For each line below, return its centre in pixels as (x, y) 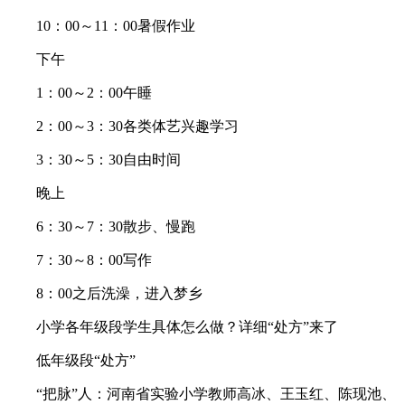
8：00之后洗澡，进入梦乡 (105, 294)
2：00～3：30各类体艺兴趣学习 (123, 127)
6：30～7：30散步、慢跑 (101, 227)
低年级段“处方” (71, 361)
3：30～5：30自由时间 (94, 160)
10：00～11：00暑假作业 (101, 26)
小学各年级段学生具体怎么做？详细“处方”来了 (173, 327)
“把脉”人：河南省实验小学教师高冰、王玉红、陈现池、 (202, 394)
